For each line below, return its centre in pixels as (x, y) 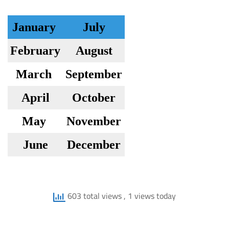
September (94, 74)
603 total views (95, 196)
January (34, 27)
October (94, 97)
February (35, 50)
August (94, 50)
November (94, 121)
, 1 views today (150, 196)
